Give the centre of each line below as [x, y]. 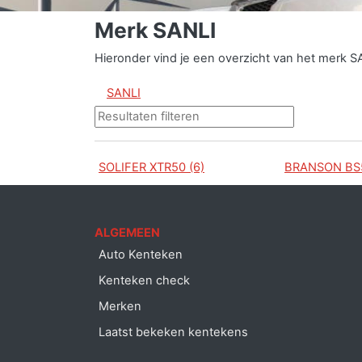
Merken [120, 306]
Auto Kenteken [141, 254]
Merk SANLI [155, 29]
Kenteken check [144, 280]
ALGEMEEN [127, 232]
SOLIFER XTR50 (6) [152, 167]
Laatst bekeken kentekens [173, 332]
